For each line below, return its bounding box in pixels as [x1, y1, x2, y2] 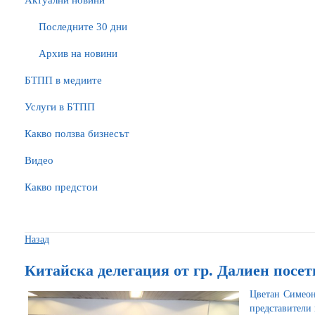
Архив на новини [39, 48, 117, 59]
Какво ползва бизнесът [25, 128, 129, 139]
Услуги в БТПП [25, 101, 95, 112]
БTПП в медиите [25, 75, 102, 86]
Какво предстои [25, 181, 98, 193]
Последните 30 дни [39, 21, 127, 32]
